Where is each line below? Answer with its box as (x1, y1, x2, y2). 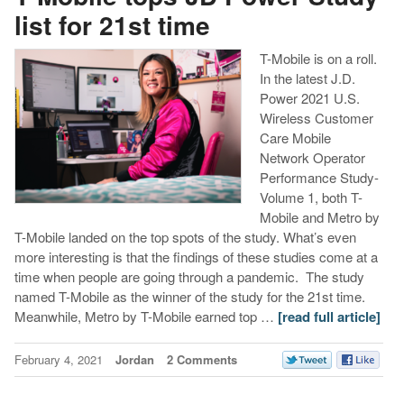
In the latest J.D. (259, 69, 355, 88)
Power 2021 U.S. (259, 88, 360, 108)
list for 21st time (14, 5, 210, 43)
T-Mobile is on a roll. (259, 49, 377, 69)
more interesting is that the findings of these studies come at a (14, 247, 378, 267)
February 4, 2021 (14, 351, 106, 369)
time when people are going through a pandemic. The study (14, 267, 364, 287)
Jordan (115, 351, 154, 369)
